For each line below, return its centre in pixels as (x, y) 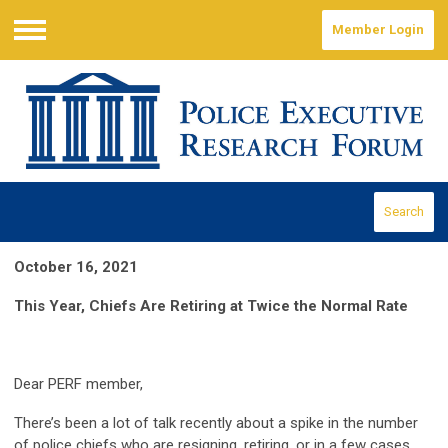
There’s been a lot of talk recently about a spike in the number (216, 423)
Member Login (378, 29)
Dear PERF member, (78, 384)
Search (404, 212)
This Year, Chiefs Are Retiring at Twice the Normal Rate (213, 306)
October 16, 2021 (76, 267)
